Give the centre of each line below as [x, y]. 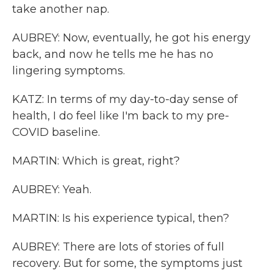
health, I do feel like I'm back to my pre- [121, 116]
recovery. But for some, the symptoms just [127, 263]
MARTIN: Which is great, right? [96, 161]
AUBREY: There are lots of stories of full [118, 247]
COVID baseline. [56, 132]
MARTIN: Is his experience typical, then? [121, 218]
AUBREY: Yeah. [52, 190]
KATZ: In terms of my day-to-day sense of [125, 99]
